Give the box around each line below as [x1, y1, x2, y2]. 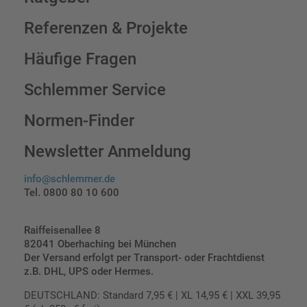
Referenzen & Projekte [24, 18, 188, 38]
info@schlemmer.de [24, 172, 115, 185]
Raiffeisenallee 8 [24, 223, 101, 236]
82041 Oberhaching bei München [24, 237, 176, 250]
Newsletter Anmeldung [24, 141, 191, 161]
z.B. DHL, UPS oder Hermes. [24, 265, 153, 278]
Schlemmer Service [24, 79, 166, 99]
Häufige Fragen [24, 49, 136, 69]
